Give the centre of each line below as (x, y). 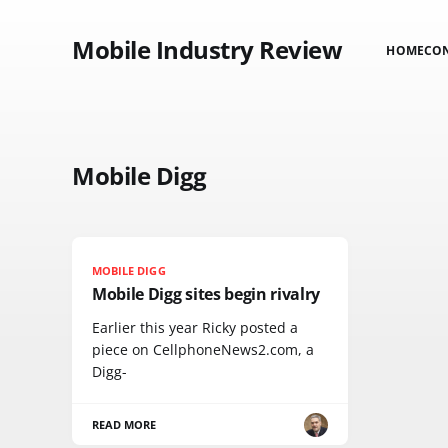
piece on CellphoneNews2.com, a (203, 349)
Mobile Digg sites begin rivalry (206, 294)
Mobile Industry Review (207, 49)
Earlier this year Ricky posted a (195, 327)
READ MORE (124, 424)
